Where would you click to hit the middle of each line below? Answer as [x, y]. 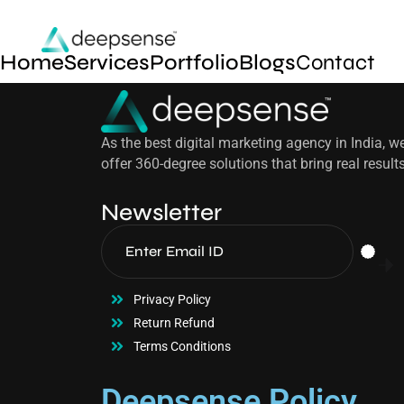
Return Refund [174, 322]
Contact [335, 62]
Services [107, 62]
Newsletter [161, 212]
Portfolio [194, 62]
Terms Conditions [182, 346]
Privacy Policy [172, 299]
